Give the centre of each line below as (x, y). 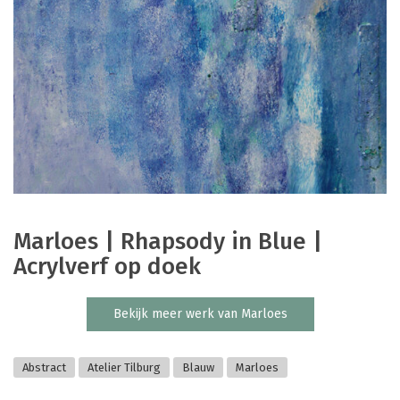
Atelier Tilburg (124, 368)
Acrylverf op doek (107, 266)
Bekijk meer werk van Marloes (200, 313)
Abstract (44, 368)
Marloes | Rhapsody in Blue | (168, 241)
